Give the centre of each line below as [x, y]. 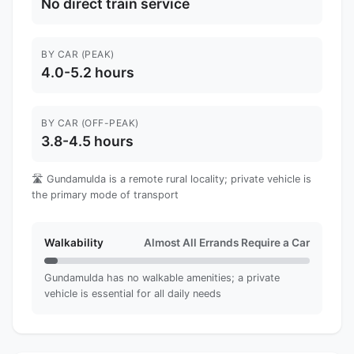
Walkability [74, 242]
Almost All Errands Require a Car [227, 242]
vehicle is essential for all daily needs [133, 293]
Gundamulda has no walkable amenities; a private [162, 277]
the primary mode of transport [105, 194]
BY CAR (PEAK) [78, 54]
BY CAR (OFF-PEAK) [90, 122]
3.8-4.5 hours [87, 141]
